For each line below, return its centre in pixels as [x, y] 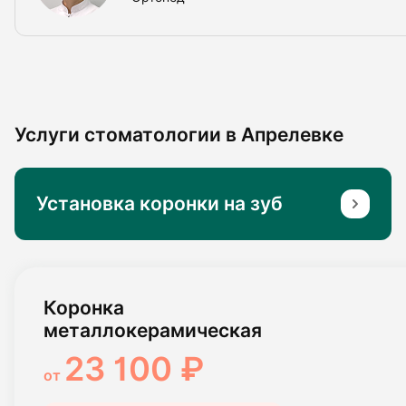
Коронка [84, 307]
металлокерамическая [153, 330]
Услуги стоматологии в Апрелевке [179, 134]
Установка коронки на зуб [159, 204]
